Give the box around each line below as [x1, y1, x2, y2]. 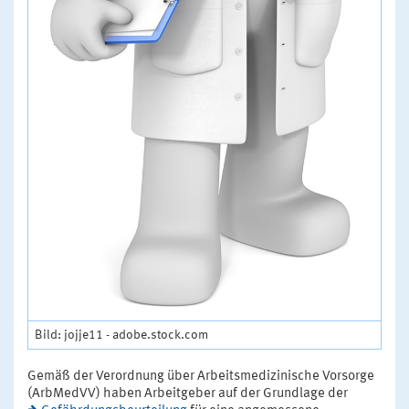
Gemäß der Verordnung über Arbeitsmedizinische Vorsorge [27, 370, 374, 384]
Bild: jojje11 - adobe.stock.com [35, 329, 208, 342]
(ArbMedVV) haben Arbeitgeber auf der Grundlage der [27, 387, 348, 402]
